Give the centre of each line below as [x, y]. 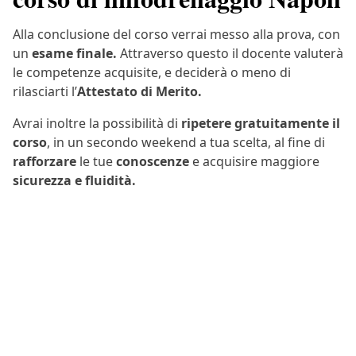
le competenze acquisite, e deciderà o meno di [152, 73]
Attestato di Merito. [139, 92]
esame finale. [76, 54]
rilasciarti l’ [45, 92]
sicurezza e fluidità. [74, 181]
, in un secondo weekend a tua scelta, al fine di [186, 143]
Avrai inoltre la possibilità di [97, 124]
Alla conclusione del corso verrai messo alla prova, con [176, 35]
